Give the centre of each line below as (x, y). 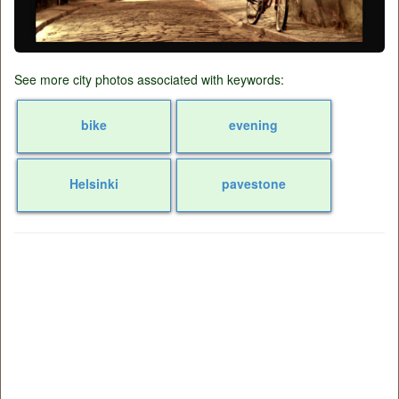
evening (254, 125)
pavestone (253, 184)
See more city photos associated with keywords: (149, 80)
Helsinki (94, 184)
